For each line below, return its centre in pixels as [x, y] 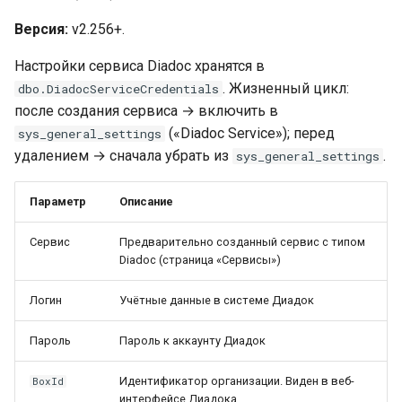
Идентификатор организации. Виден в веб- [237, 381]
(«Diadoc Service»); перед [250, 133]
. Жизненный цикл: [286, 88]
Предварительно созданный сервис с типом [242, 242]
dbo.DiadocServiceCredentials [118, 89]
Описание [146, 201]
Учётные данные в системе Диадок [217, 300]
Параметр [58, 201]
